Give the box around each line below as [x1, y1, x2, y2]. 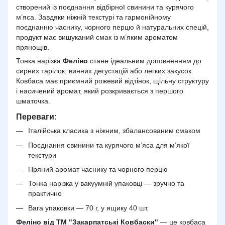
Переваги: [16, 112, 57, 122]
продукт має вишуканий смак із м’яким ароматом [16, 33, 178, 42]
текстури [28, 151, 56, 159]
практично [28, 189, 62, 198]
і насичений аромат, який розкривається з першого [16, 87, 183, 95]
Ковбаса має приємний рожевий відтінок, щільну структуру [16, 77, 209, 85]
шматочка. [16, 97, 50, 105]
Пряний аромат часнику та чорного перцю [28, 165, 168, 173]
